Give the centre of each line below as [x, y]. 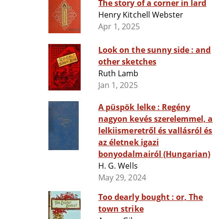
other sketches [127, 62]
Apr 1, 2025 [119, 27]
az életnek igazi [129, 142]
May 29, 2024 [122, 178]
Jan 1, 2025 [118, 85]
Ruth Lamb [119, 74]
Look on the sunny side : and [147, 50]
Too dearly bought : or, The [137, 197]
